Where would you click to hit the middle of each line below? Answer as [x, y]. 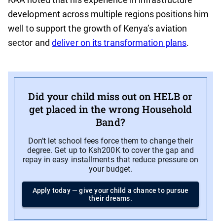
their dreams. [110, 199]
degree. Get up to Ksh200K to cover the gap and [110, 150]
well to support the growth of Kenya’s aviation [98, 29]
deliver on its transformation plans [119, 43]
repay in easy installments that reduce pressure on [110, 160]
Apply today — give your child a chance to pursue [110, 191]
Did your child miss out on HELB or [110, 96]
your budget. [110, 169]
